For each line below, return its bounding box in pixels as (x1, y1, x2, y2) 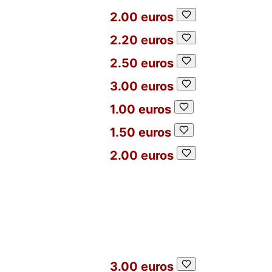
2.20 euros (110, 33, 174, 47)
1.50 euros (110, 125, 171, 140)
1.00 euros (110, 102, 171, 117)
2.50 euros (110, 56, 174, 70)
